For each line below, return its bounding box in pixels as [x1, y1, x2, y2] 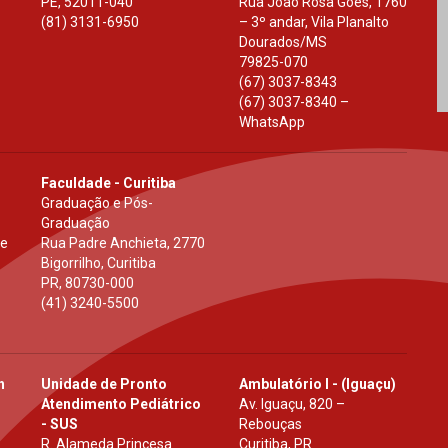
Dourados [238, 34, 300, 51]
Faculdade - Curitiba [40, 175, 176, 192]
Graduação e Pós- [40, 195, 153, 212]
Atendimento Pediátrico [40, 396, 201, 413]
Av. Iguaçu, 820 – [238, 396, 345, 413]
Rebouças [238, 416, 302, 433]
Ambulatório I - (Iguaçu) [238, 376, 396, 393]
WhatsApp [238, 114, 305, 131]
